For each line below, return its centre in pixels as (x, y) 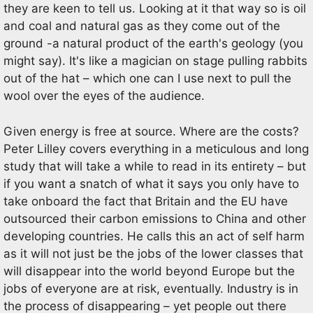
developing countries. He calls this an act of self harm (154, 236)
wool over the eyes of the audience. (104, 96)
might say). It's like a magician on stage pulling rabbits (155, 61)
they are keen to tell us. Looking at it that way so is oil (155, 8)
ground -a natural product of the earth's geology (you (153, 43)
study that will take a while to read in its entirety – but (155, 166)
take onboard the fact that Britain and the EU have (146, 201)
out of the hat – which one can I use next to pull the (147, 78)
